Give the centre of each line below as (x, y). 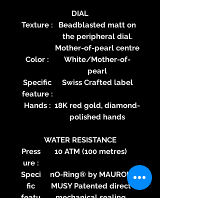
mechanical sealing (91, 197)
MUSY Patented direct (91, 186)
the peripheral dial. (97, 36)
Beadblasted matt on (97, 25)
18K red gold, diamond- (97, 105)
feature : (37, 94)
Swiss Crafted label (97, 82)
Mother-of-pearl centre (97, 48)
